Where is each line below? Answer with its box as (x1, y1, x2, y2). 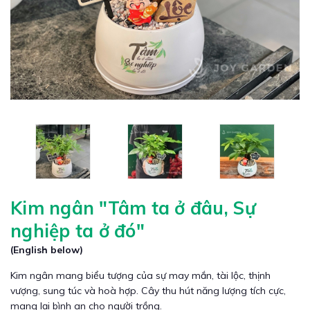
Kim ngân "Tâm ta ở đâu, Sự (10, 197, 256, 219)
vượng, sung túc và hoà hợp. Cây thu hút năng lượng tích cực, (10, 284, 286, 297)
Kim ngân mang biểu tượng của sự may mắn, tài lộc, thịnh (10, 269, 271, 282)
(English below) (10, 244, 83, 256)
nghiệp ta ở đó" (10, 219, 145, 242)
